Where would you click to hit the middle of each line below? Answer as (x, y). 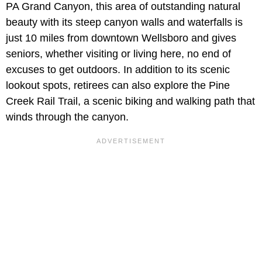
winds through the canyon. (67, 117)
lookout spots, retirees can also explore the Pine (118, 86)
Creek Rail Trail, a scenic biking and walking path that (130, 101)
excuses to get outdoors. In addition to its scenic (118, 70)
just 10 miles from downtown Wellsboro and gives (121, 38)
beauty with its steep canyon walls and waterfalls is (124, 23)
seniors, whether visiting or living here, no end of (118, 54)
